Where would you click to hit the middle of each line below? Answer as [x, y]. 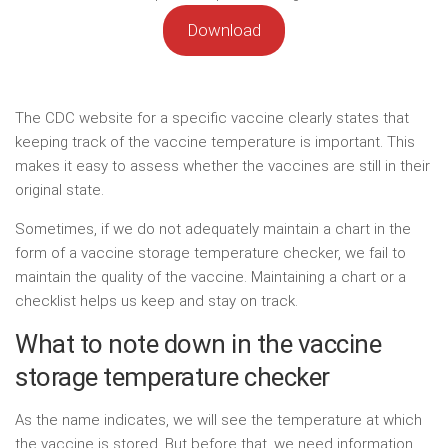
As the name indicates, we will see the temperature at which [218, 419]
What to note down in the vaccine [198, 343]
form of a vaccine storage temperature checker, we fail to [210, 252]
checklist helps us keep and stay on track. [156, 300]
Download [224, 30]
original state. [59, 189]
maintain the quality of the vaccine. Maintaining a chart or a [210, 276]
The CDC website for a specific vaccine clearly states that [212, 117]
